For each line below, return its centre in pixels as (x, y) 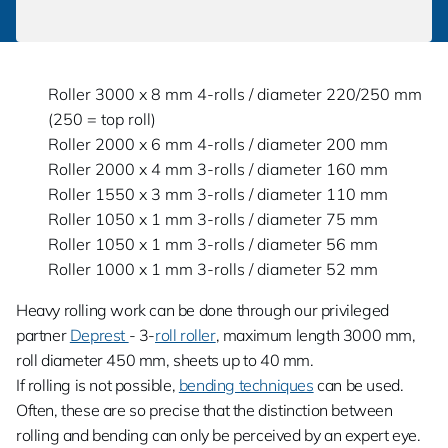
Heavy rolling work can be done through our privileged (202, 310)
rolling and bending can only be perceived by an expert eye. (218, 435)
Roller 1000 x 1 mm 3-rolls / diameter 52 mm (213, 269)
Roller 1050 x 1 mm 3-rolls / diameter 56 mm (213, 244)
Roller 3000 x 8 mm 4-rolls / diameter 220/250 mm (235, 94)
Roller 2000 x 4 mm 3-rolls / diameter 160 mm (218, 169)
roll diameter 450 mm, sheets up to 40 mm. (165, 360)
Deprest (99, 335)
